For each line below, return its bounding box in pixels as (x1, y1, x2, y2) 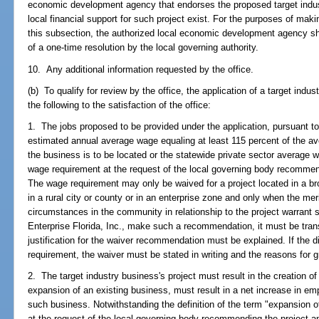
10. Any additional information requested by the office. (28, 63, 254, 75)
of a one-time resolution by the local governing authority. (28, 42, 259, 53)
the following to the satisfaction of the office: (28, 99, 211, 110)
